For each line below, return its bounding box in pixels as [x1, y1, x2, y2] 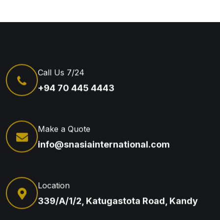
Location [38, 180, 70, 190]
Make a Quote [38, 123, 90, 134]
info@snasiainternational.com [38, 138, 170, 149]
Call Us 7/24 [38, 67, 84, 77]
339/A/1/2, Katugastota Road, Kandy [38, 195, 198, 206]
